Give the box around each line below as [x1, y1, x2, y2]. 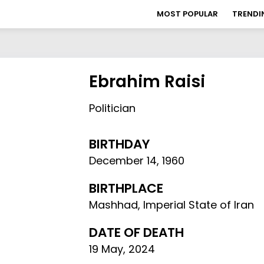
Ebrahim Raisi [89, 70, 206, 93]
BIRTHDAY [89, 135, 150, 153]
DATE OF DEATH [89, 223, 184, 242]
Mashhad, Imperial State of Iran [89, 197, 255, 212]
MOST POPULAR [157, 8, 218, 19]
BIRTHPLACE [89, 179, 164, 197]
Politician [89, 101, 136, 115]
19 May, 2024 [89, 242, 156, 256]
